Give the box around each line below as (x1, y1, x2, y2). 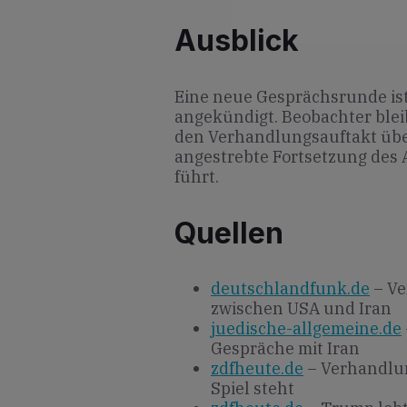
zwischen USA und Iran (211, 298, 392, 320)
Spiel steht (211, 378, 294, 400)
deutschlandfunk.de (211, 278, 370, 300)
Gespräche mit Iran (211, 338, 360, 360)
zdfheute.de (211, 358, 303, 380)
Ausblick (174, 22, 299, 58)
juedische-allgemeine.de (211, 318, 402, 340)
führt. (174, 165, 219, 187)
